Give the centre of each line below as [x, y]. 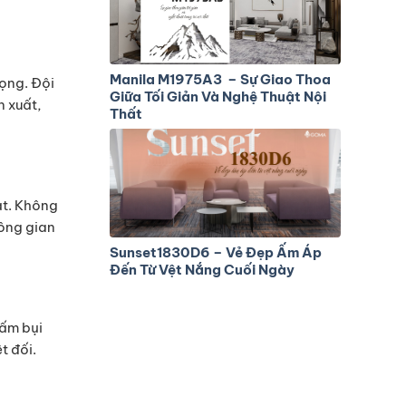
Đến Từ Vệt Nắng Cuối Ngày [202, 270]
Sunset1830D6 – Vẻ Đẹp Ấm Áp [216, 252]
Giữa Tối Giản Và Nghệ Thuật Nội [218, 96]
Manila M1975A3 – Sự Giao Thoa [220, 79]
